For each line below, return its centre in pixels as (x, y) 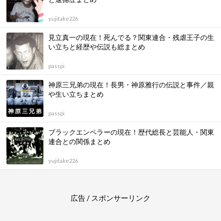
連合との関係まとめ (79, 142)
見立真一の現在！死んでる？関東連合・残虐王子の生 (131, 37)
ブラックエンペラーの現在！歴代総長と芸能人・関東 (131, 132)
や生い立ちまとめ (76, 94)
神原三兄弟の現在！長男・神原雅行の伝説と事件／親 (131, 85)
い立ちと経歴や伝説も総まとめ (97, 47)
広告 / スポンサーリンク (110, 198)
